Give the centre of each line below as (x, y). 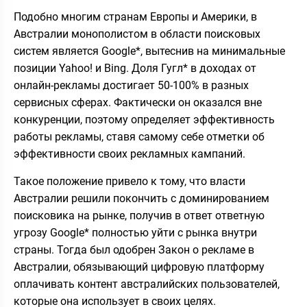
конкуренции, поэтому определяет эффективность (144, 119)
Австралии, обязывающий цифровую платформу (139, 267)
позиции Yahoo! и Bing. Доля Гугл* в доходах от (135, 68)
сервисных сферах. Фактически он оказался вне (138, 102)
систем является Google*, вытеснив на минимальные (149, 51)
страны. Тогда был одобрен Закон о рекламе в (134, 249)
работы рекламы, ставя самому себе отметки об (139, 136)
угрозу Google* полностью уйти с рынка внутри (135, 232)
